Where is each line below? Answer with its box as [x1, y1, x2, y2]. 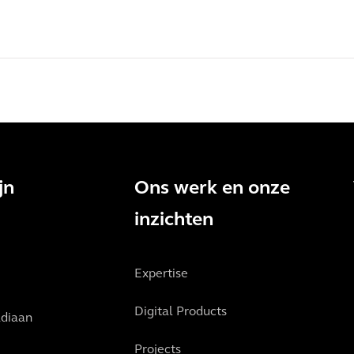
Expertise [134, 268, 188, 281]
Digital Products [134, 306, 227, 319]
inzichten [134, 211, 213, 231]
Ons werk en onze [134, 179, 290, 199]
